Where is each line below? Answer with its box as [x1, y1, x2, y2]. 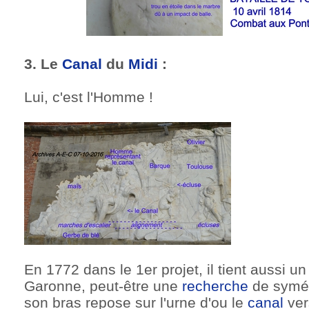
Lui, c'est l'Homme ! [24, 88, 153, 105]
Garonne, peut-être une [24, 277, 182, 294]
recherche [182, 277, 248, 294]
